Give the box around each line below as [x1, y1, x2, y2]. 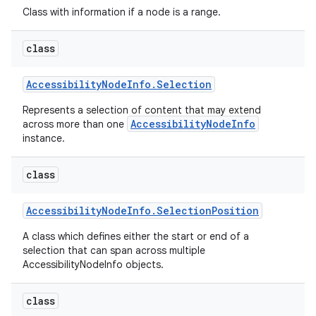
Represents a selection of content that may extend [23, 104, 261, 116]
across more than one [23, 118, 127, 130]
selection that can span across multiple [23, 244, 205, 257]
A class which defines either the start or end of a [23, 230, 249, 243]
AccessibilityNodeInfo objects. [23, 258, 166, 271]
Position [212, 204, 259, 217]
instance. [23, 132, 68, 145]
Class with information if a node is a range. [23, 6, 224, 18]
